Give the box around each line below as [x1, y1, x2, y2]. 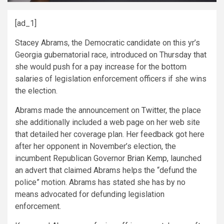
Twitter [141, 105, 165, 115]
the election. [15, 85, 57, 95]
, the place [165, 105, 201, 115]
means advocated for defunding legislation [15, 189, 164, 199]
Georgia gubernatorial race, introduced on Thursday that [15, 49, 206, 59]
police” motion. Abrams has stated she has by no [15, 177, 185, 187]
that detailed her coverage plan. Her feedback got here [15, 129, 204, 139]
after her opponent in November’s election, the [15, 141, 176, 151]
